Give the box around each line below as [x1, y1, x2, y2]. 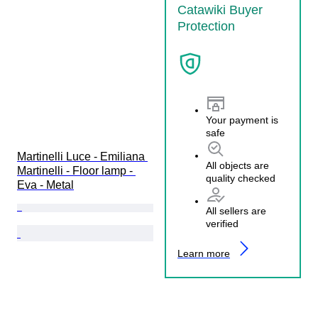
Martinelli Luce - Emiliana [17, 150, 148, 163]
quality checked [206, 172, 275, 185]
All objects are [206, 160, 269, 172]
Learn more [177, 248, 230, 260]
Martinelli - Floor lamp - [17, 164, 136, 177]
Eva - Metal [17, 178, 74, 191]
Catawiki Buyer [177, 2, 263, 17]
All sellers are [206, 205, 266, 217]
